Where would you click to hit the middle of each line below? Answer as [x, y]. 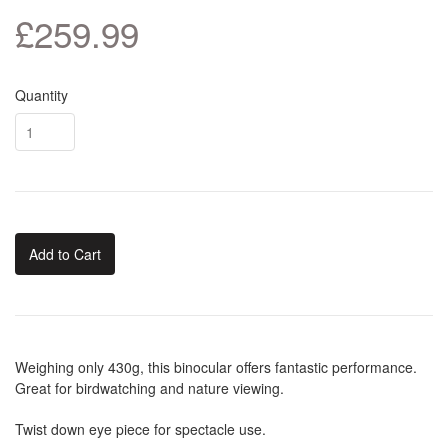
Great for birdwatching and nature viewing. [149, 388]
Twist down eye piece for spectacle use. [140, 429]
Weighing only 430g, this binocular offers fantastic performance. [216, 367]
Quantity [41, 95]
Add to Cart [65, 254]
